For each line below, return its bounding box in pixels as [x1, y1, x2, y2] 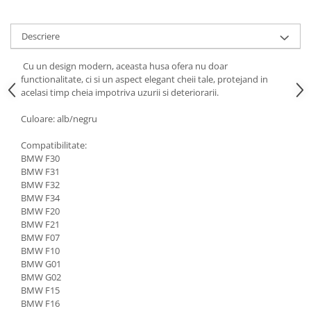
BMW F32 [21, 178, 62, 191]
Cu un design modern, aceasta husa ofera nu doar [21, 59, 228, 72]
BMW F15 [21, 283, 60, 296]
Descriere [22, 29, 60, 42]
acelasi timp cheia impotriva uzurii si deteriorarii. [21, 85, 219, 99]
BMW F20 [21, 204, 62, 217]
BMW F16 [21, 296, 60, 310]
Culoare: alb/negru [21, 112, 97, 125]
